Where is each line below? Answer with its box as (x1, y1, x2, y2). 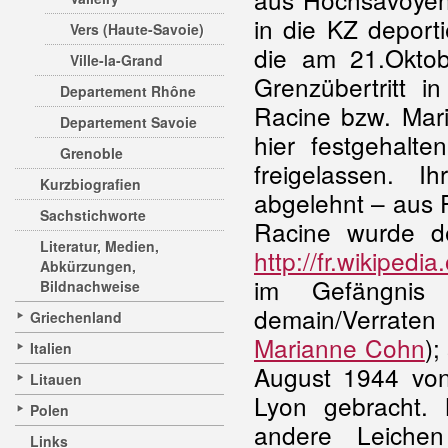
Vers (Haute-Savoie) (70, 19, 204, 39)
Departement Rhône (60, 81, 196, 101)
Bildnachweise (40, 276, 140, 296)
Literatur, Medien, (40, 236, 159, 256)
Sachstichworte (40, 205, 146, 225)
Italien (30, 338, 72, 358)
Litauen (30, 369, 82, 389)
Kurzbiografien (40, 174, 141, 194)
